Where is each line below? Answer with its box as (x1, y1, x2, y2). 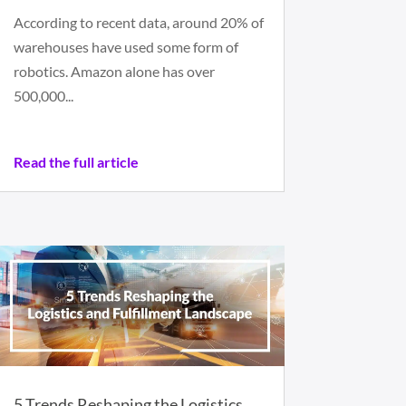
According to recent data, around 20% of (13, 14, 264, 32)
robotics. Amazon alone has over (13, 63, 215, 81)
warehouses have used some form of (13, 38, 238, 56)
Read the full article (13, 153, 139, 171)
